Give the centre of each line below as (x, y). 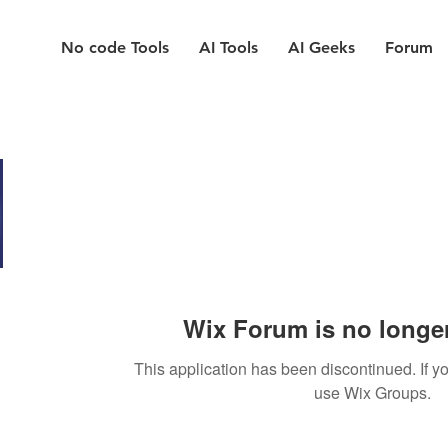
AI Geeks (321, 47)
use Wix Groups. (372, 392)
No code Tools (115, 47)
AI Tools (228, 47)
